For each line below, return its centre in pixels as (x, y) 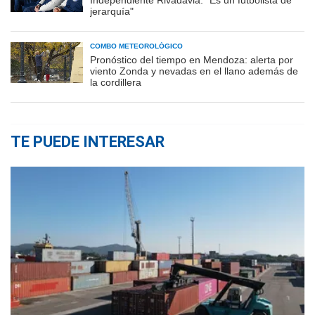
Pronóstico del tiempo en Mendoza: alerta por (192, 59)
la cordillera (116, 82)
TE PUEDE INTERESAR (88, 141)
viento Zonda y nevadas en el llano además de (194, 71)
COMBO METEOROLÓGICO (136, 46)
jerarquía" (112, 11)
